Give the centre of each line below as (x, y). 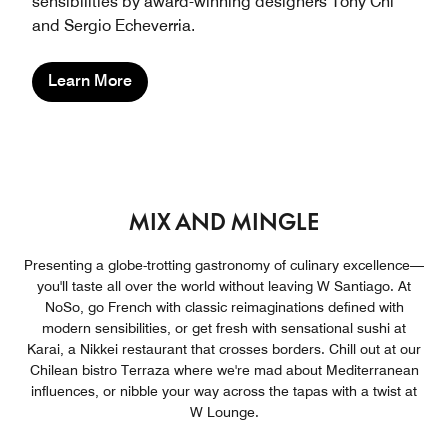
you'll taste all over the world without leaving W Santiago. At (224, 286)
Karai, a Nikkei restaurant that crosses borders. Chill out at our (224, 349)
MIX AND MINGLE (224, 222)
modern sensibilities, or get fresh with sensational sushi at (224, 328)
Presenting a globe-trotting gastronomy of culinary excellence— (224, 265)
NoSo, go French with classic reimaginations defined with (224, 307)
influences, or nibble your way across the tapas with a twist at (224, 391)
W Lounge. (224, 412)
